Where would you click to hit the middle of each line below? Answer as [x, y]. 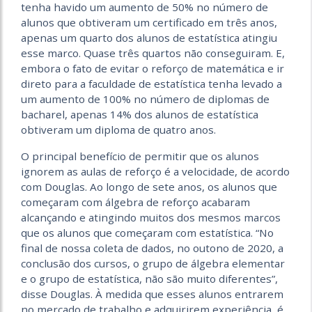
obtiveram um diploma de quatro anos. [118, 129]
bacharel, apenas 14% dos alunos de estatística [140, 114]
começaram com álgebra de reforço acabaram [135, 202]
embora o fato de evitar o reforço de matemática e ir [153, 68]
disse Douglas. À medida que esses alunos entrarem [152, 294]
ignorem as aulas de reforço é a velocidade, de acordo [155, 171]
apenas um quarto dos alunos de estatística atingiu [149, 37]
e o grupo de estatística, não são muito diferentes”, [149, 278]
